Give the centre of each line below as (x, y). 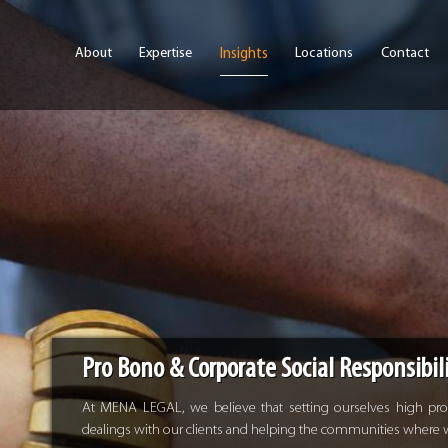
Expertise (165, 53)
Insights (243, 54)
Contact (404, 53)
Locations (324, 53)
